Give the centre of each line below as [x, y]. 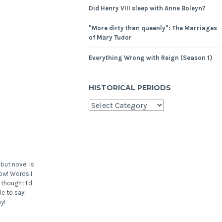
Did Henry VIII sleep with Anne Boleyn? [147, 8]
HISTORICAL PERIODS [130, 87]
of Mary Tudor [111, 38]
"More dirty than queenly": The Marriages [153, 28]
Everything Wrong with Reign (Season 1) [151, 58]
